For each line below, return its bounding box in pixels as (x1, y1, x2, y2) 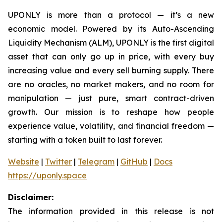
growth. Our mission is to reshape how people (8, 107, 214, 117)
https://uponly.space (8, 170, 87, 180)
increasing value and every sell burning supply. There (8, 65, 214, 75)
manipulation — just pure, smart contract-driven (8, 93, 214, 103)
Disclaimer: (8, 192, 54, 202)
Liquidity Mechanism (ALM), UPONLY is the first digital (8, 37, 214, 48)
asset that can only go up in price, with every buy (8, 51, 214, 61)
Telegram (78, 156, 114, 166)
